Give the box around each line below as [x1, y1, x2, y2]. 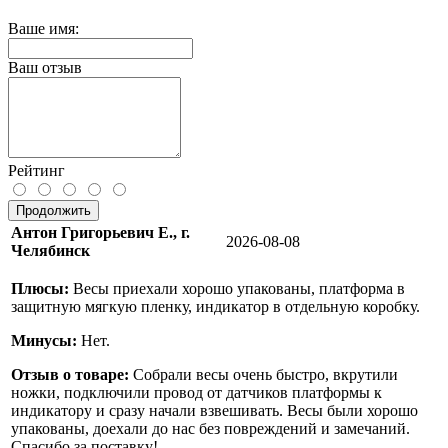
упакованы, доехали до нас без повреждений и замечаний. [11, 420, 410, 438]
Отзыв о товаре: [11, 366, 129, 384]
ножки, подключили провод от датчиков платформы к [11, 384, 382, 402]
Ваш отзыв [8, 59, 82, 77]
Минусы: [11, 332, 77, 350]
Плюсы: [11, 280, 69, 298]
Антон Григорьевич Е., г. [11, 224, 190, 242]
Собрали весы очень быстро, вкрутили [129, 366, 398, 384]
